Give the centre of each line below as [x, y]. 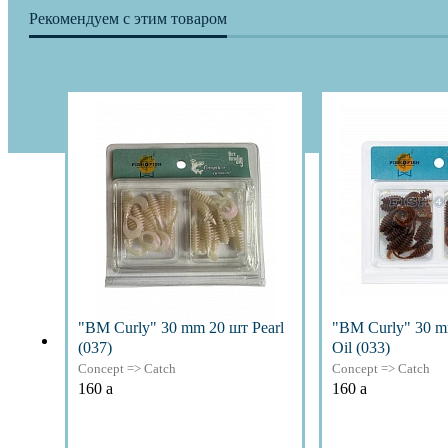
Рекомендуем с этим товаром [128, 19]
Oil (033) [361, 348]
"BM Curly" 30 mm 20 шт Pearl [181, 328]
